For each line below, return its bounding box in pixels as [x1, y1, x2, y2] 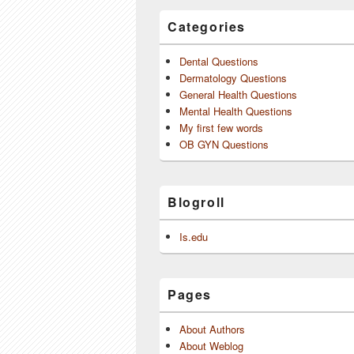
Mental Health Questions [179, 104, 292, 119]
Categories [168, 17, 246, 36]
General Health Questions [179, 87, 297, 102]
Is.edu [179, 229, 208, 244]
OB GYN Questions [179, 137, 269, 152]
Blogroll [168, 193, 225, 211]
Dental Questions [179, 54, 258, 69]
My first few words [179, 120, 263, 135]
